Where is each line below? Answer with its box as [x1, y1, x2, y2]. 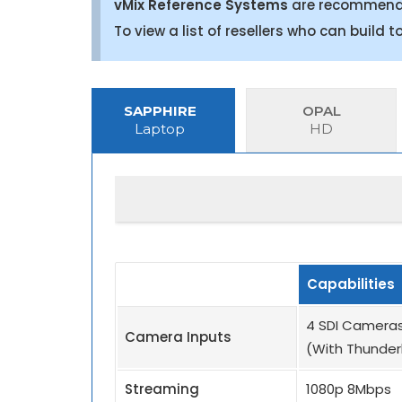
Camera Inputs [125, 327, 232, 346]
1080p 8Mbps [306, 379, 391, 398]
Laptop [135, 119, 185, 137]
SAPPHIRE [123, 101, 197, 119]
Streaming [125, 379, 199, 398]
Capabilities [307, 274, 395, 293]
